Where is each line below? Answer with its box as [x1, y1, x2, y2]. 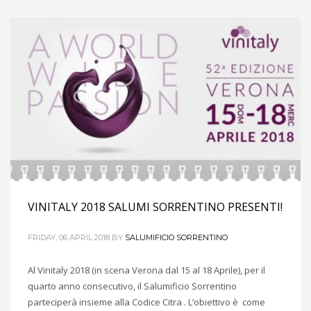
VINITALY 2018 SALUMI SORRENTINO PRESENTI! [28, 199, 283, 215]
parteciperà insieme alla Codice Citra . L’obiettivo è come [28, 295, 265, 308]
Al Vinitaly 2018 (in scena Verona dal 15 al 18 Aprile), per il [28, 263, 265, 276]
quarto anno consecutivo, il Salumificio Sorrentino [28, 279, 237, 292]
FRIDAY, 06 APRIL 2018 [28, 232, 110, 242]
